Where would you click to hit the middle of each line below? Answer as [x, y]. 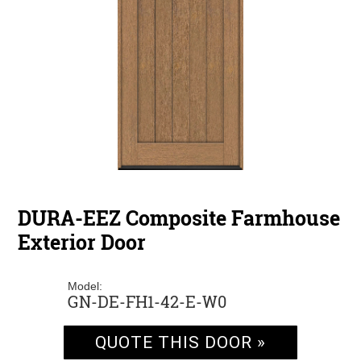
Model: [85, 286]
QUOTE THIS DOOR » [180, 343]
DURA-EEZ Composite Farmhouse [178, 218]
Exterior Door [81, 243]
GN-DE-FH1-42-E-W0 [147, 302]
